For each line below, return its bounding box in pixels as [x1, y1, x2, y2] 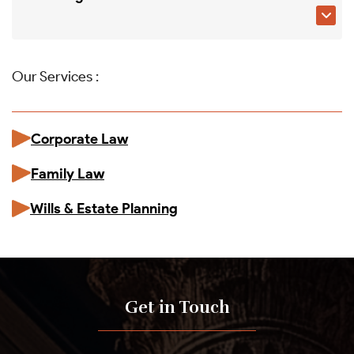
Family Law [31, 164, 104, 183]
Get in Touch [124, 296, 230, 318]
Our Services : [12, 67, 99, 85]
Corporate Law [31, 130, 128, 148]
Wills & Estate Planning [30, 199, 178, 217]
